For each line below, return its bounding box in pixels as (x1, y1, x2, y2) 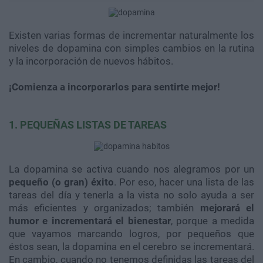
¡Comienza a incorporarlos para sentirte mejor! (9, 81, 220, 93)
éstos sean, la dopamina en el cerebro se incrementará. (9, 241, 254, 253)
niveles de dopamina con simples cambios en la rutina (9, 42, 254, 55)
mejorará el (200, 202, 255, 214)
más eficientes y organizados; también (9, 202, 200, 214)
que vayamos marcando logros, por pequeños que (9, 228, 254, 240)
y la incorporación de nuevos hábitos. (9, 55, 173, 68)
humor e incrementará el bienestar (9, 215, 171, 227)
